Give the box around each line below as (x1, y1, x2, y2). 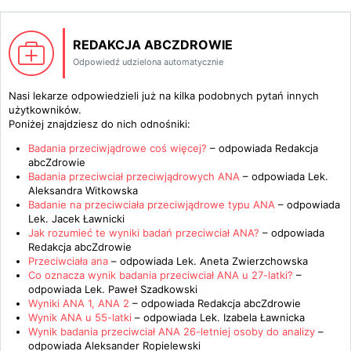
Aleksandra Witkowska (28, 184, 138, 197)
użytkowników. (9, 103, 81, 116)
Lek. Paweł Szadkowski (85, 283, 197, 295)
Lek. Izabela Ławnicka (200, 311, 305, 324)
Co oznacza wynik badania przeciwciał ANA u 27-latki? (28, 269, 293, 281)
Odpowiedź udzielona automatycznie (73, 56, 223, 67)
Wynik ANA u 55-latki (28, 311, 132, 324)
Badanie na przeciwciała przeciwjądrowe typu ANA (28, 198, 275, 211)
